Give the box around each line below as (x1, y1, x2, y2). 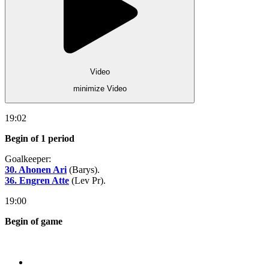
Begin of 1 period (5, 133, 74, 144)
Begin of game (5, 216, 62, 226)
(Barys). (67, 164, 100, 175)
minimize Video (73, 84, 127, 94)
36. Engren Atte (5, 175, 69, 186)
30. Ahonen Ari (5, 164, 67, 175)
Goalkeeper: (5, 153, 51, 164)
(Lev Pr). (69, 175, 106, 186)
